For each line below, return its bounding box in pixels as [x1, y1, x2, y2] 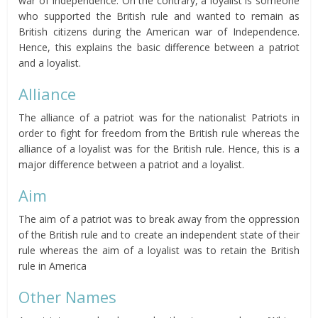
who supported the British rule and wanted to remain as [18, 9, 300, 23]
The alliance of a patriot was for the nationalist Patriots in [18, 111, 300, 125]
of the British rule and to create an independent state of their [18, 228, 300, 242]
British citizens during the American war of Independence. [18, 25, 300, 39]
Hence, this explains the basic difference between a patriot [18, 40, 300, 55]
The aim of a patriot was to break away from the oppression [18, 212, 300, 226]
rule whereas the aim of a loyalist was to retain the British [18, 243, 300, 258]
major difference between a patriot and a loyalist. [18, 158, 245, 172]
